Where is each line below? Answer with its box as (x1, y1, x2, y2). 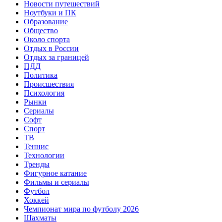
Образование (24, 17, 68, 26)
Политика (24, 70, 57, 79)
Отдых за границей (24, 53, 89, 61)
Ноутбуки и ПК (24, 8, 76, 17)
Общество (24, 26, 58, 35)
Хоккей (24, 195, 49, 204)
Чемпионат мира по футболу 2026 (24, 204, 139, 213)
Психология (24, 88, 64, 97)
